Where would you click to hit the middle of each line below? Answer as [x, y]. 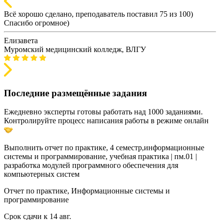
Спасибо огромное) [37, 23]
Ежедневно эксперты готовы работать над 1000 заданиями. [103, 112]
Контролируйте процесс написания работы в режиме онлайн [106, 121]
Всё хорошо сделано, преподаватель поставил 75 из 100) [98, 14]
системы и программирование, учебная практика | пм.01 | [100, 157]
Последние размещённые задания [75, 93]
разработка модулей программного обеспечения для [91, 165]
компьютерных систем [42, 174]
